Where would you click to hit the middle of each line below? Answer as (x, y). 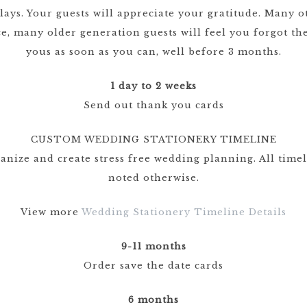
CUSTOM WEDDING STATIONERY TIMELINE (153, 139)
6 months (153, 300)
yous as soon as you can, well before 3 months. (153, 52)
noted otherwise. (153, 178)
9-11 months (153, 246)
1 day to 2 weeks (153, 86)
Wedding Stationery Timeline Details (184, 212)
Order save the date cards (153, 266)
